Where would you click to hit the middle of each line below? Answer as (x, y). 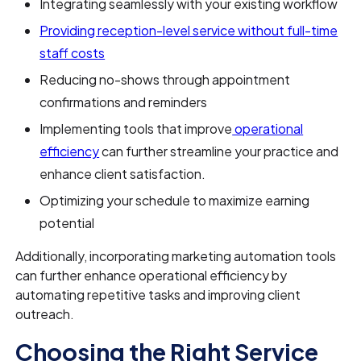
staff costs (73, 53)
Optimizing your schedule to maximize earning (175, 201)
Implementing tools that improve (136, 129)
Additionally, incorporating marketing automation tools (176, 256)
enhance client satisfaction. (123, 174)
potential (67, 223)
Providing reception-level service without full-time (189, 31)
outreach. (45, 314)
